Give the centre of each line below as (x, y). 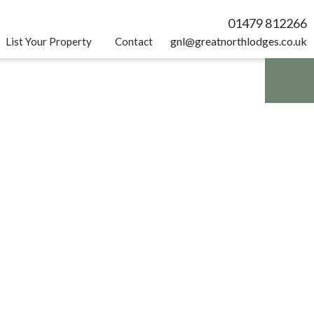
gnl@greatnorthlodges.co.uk (239, 41)
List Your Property (49, 41)
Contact (134, 41)
